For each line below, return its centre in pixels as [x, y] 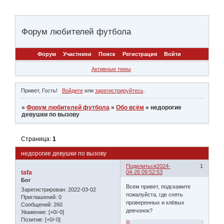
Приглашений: [39, 197]
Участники [77, 54]
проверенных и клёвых [155, 203]
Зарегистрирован [43, 189]
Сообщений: [36, 204]
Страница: [37, 139]
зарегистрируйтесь [119, 91]
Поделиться [141, 166]
